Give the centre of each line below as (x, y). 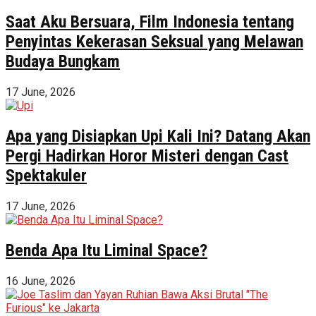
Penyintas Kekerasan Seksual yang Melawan (154, 42)
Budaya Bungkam (63, 62)
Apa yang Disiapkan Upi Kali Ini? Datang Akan (158, 136)
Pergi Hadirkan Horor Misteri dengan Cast (147, 156)
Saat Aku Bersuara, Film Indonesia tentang (150, 22)
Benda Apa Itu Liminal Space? (107, 250)
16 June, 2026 (41, 281)
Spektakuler (46, 175)
